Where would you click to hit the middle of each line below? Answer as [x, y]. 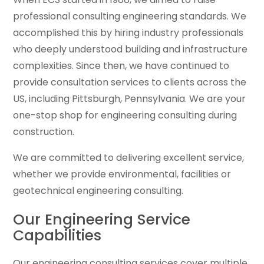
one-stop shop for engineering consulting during [125, 115]
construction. [44, 132]
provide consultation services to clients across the [130, 82]
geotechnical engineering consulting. [98, 191]
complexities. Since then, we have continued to [121, 66]
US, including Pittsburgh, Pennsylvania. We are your [129, 99]
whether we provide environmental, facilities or [122, 174]
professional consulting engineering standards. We [130, 16]
